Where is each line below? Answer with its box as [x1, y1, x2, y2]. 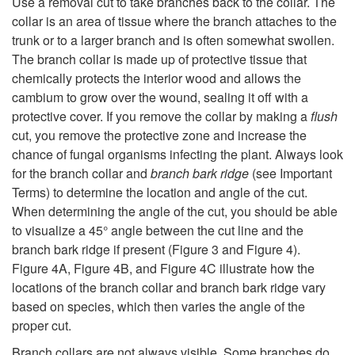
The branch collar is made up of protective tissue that [12, 50, 307, 69]
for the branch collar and [12, 164, 151, 183]
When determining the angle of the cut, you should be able [12, 202, 338, 221]
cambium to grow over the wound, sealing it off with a [12, 88, 308, 107]
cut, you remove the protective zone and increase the [12, 126, 307, 145]
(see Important [249, 164, 332, 183]
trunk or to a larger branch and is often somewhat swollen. [12, 31, 334, 50]
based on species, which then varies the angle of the [12, 297, 305, 316]
